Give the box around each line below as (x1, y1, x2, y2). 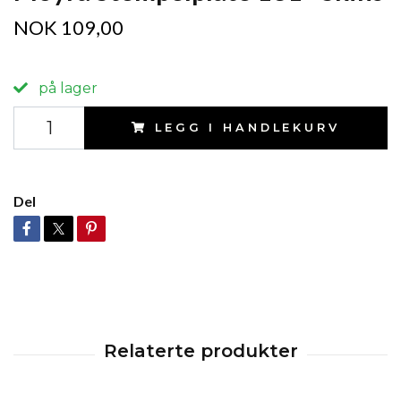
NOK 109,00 (13, 16, 124, 39)
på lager (35, 80, 98, 97)
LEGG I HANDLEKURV (155, 121, 340, 134)
